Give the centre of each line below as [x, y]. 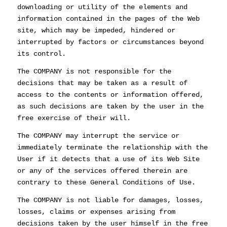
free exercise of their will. [74, 118]
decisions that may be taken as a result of [102, 83]
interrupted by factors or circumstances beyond [110, 42]
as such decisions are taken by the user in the [110, 107]
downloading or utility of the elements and [102, 7]
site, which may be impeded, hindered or [96, 31]
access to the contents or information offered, [110, 95]
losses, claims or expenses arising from [96, 212]
